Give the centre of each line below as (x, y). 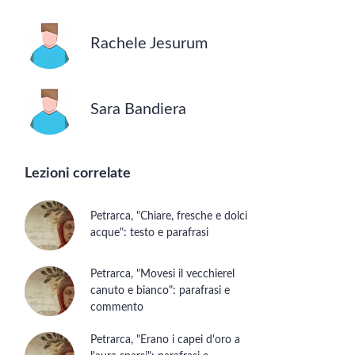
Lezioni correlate (78, 174)
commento (117, 308)
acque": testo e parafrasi (149, 233)
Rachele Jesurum (149, 44)
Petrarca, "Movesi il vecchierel (162, 275)
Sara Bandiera (138, 110)
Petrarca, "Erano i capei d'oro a (165, 340)
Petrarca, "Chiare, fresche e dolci (169, 217)
